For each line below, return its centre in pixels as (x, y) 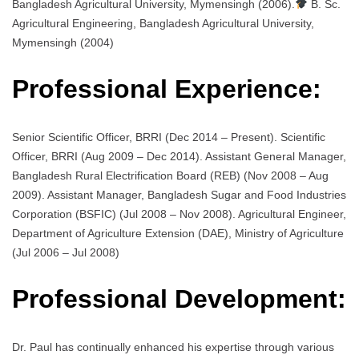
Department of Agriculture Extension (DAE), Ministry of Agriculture (178, 233)
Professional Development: (179, 299)
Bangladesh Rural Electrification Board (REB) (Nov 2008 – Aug (170, 175)
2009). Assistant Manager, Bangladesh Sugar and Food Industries (179, 194)
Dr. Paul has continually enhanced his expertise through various (173, 347)
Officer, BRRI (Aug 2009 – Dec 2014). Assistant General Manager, (179, 156)
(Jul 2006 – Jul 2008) (66, 252)
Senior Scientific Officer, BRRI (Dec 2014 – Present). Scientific (169, 137)
